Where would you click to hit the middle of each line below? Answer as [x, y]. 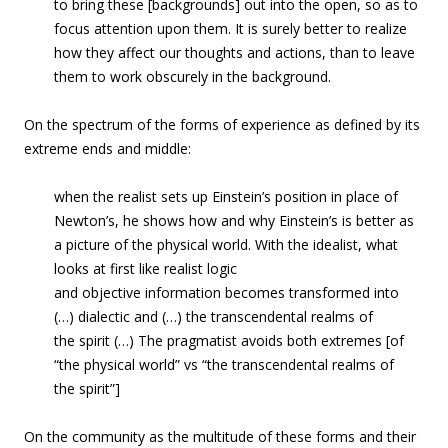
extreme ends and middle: [107, 148]
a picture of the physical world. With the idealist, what [226, 244]
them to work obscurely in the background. [192, 76]
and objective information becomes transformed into [226, 292]
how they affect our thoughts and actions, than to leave [234, 52]
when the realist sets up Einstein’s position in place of [226, 196]
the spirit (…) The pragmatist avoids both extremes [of [229, 340]
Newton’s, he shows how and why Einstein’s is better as [234, 220]
